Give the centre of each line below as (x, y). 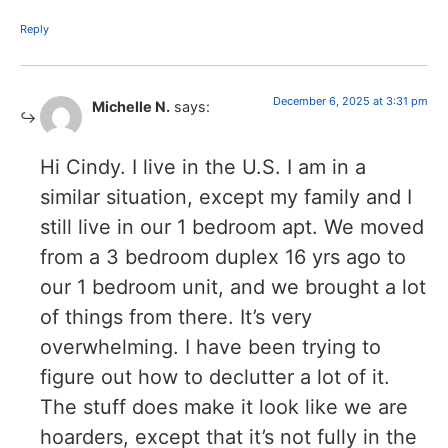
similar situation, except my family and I (226, 197)
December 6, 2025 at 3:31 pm (350, 100)
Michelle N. (131, 106)
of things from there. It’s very (176, 317)
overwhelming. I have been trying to (210, 347)
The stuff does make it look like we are (224, 407)
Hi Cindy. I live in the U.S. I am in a (203, 167)
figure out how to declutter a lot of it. (215, 377)
